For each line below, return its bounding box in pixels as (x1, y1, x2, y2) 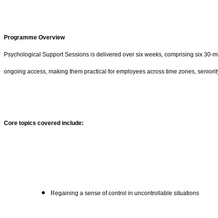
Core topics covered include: (4, 120, 84, 127)
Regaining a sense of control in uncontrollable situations (51, 190, 199, 197)
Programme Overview (4, 34, 65, 41)
